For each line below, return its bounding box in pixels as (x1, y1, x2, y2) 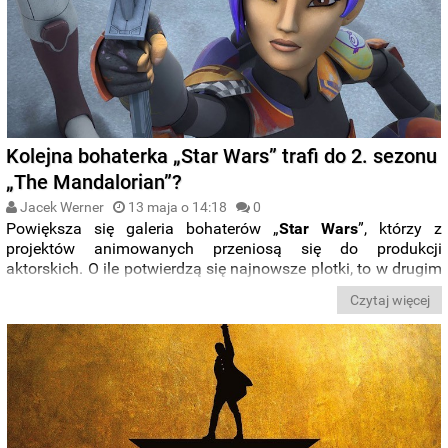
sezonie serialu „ (6, 279, 137, 298)
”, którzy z (358, 219, 443, 238)
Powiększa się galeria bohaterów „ (6, 219, 280, 238)
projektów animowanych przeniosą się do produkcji (6, 239, 443, 258)
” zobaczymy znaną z (267, 279, 443, 298)
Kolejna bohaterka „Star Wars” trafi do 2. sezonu (6, 144, 438, 168)
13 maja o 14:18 (128, 199, 228, 215)
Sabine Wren (111, 299, 204, 318)
